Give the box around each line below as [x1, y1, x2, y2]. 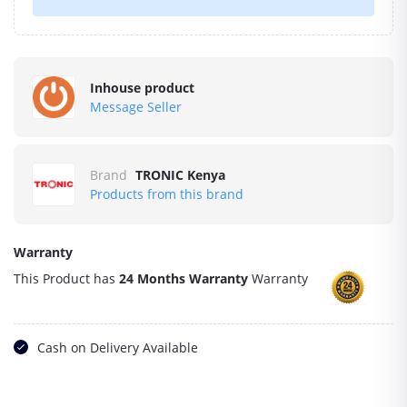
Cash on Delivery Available [37, 339, 198, 356]
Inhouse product [90, 79, 194, 96]
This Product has [14, 270, 119, 287]
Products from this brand [90, 185, 243, 203]
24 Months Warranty [119, 270, 248, 287]
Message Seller [90, 98, 182, 115]
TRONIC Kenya [135, 166, 225, 184]
